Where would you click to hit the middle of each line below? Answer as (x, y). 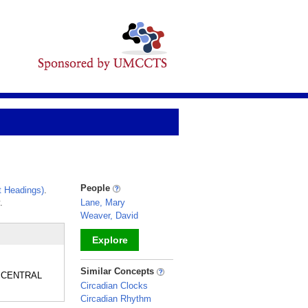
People (97, 188)
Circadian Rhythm (116, 299)
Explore (110, 240)
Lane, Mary (103, 202)
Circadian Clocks (114, 286)
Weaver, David (109, 216)
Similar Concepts (119, 271)
